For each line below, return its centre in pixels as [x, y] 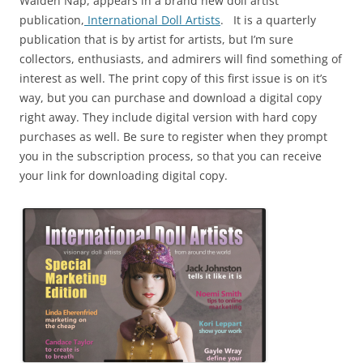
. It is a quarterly [268, 20]
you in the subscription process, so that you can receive [171, 156]
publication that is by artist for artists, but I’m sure [156, 40]
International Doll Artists [152, 20]
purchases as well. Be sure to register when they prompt [173, 137]
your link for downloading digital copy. [124, 176]
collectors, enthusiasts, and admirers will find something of [181, 59]
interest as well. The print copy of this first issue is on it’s [173, 79]
